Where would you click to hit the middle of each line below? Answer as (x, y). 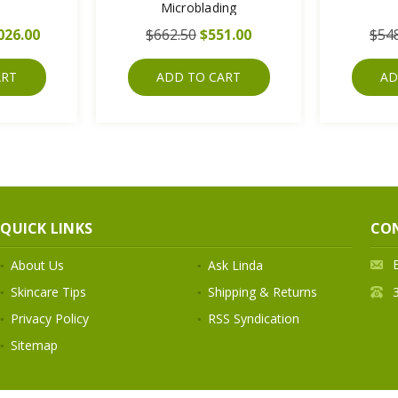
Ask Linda (235, 265)
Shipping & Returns (262, 291)
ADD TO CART (199, 76)
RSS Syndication (253, 318)
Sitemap (35, 345)
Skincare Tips (49, 291)
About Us (38, 265)
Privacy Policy (50, 318)
